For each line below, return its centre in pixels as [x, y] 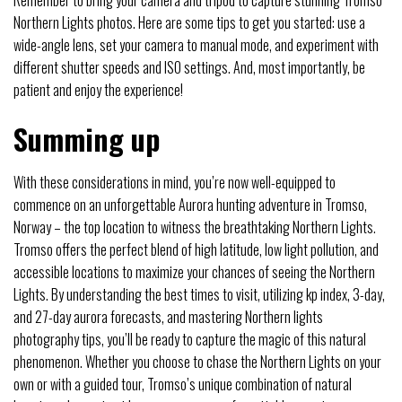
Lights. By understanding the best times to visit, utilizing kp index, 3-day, [199, 294]
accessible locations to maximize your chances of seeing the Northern [194, 271]
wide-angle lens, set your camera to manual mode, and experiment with [196, 45]
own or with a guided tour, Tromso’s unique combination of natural [183, 384]
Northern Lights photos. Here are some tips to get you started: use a [189, 23]
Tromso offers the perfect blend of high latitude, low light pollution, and [196, 249]
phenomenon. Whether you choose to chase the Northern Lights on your [197, 361]
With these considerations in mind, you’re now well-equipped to [175, 182]
